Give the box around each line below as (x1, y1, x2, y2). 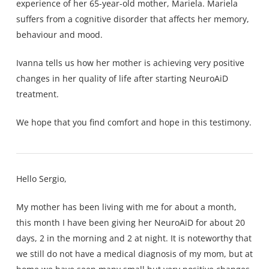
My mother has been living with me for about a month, (16, 201, 237, 213)
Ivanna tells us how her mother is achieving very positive (16, 56, 244, 68)
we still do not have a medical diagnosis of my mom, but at (16, 247, 253, 259)
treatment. (16, 88, 59, 100)
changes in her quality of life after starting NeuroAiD (16, 72, 228, 84)
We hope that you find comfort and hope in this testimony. (16, 116, 252, 128)
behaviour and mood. (16, 28, 103, 40)
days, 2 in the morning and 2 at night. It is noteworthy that (16, 232, 252, 244)
